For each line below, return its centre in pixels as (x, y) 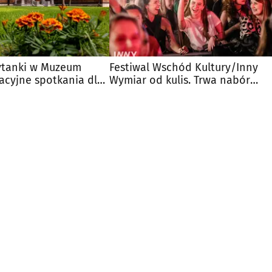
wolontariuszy (144, 93)
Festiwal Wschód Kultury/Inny (184, 67)
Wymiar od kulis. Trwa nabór (180, 80)
